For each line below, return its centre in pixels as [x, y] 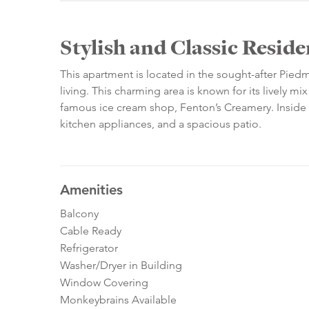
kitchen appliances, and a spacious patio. [161, 124]
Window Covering [104, 283]
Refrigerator [89, 248]
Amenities [91, 190]
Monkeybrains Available [118, 300]
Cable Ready [91, 231]
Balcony [79, 214]
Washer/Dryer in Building [121, 266]
